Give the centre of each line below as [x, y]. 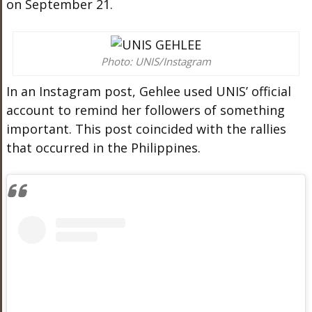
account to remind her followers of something [145, 110]
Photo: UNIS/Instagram [156, 61]
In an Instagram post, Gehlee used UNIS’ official [148, 91]
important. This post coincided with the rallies [146, 129]
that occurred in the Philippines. [103, 148]
